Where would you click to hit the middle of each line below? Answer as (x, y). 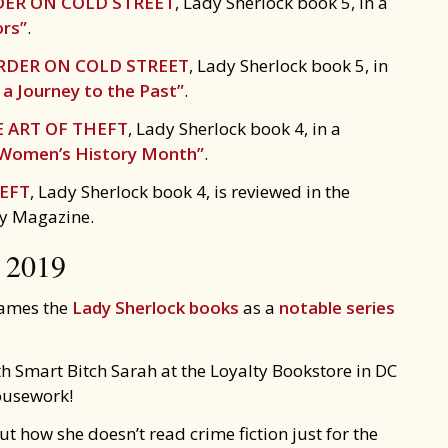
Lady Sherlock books (155, 307)
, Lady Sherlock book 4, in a (234, 128)
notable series (337, 307)
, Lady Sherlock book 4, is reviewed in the (190, 191)
